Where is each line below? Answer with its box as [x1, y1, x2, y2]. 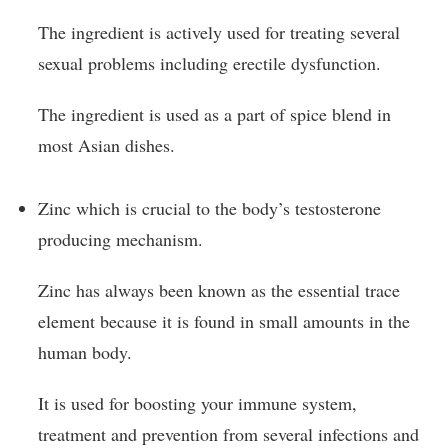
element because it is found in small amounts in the [38, 308, 410, 333]
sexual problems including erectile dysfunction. [38, 51, 381, 76]
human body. [38, 339, 132, 364]
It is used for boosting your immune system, [38, 390, 357, 415]
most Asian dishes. [38, 133, 175, 158]
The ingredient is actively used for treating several [38, 20, 400, 45]
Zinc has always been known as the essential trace [38, 277, 400, 302]
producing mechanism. [38, 226, 203, 251]
